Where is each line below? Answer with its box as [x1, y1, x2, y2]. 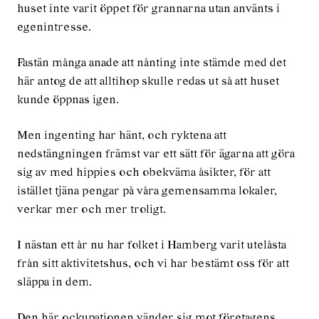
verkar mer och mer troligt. [17, 203, 166, 216]
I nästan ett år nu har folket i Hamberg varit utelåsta [17, 239, 286, 251]
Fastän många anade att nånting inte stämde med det [17, 56, 286, 69]
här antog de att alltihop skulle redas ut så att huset [17, 75, 279, 88]
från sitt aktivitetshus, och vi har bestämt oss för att [17, 257, 289, 270]
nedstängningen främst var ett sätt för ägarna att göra [17, 147, 295, 160]
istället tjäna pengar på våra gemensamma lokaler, [17, 184, 277, 197]
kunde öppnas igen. [17, 93, 119, 106]
